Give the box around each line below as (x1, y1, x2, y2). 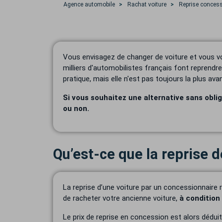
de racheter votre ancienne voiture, (63, 194, 179, 203)
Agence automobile (63, 1, 115, 8)
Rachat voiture (127, 1, 166, 8)
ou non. (63, 104, 89, 113)
